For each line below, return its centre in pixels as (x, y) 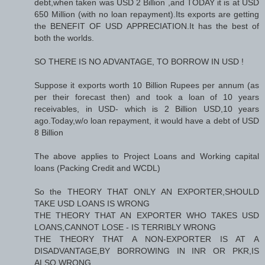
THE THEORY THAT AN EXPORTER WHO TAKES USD (147, 216)
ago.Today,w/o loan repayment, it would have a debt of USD (147, 121)
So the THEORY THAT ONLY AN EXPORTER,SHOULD (147, 192)
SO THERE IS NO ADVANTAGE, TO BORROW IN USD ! (139, 62)
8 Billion (49, 133)
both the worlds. (64, 38)
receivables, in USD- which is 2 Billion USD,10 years (147, 109)
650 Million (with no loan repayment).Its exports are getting (147, 14)
